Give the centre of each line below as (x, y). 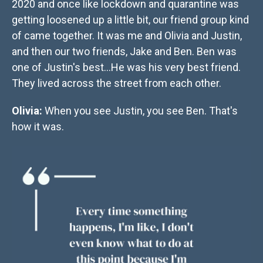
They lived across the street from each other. (117, 83)
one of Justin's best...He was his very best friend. (126, 68)
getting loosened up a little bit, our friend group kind (130, 20)
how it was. (38, 127)
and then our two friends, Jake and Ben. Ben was (124, 52)
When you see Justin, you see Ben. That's (140, 111)
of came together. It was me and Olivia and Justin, (127, 36)
